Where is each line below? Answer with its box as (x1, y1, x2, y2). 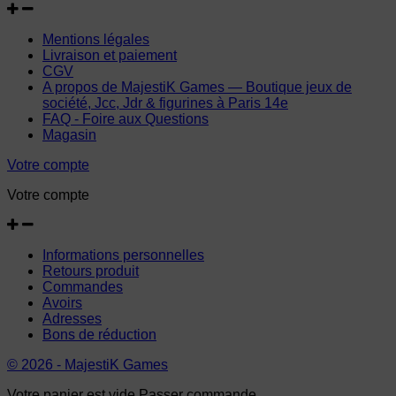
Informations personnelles (42, 247, 204, 263)
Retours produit (42, 263, 139, 279)
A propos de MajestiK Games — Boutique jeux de (42, 80, 352, 95)
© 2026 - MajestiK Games (7, 357, 168, 373)
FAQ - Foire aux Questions (42, 111, 209, 127)
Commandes (42, 279, 123, 295)
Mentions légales (42, 32, 149, 48)
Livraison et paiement (42, 48, 177, 64)
